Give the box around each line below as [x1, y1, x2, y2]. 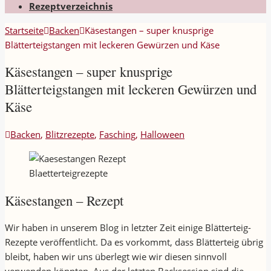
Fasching [99, 128, 135, 141]
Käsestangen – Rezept [5, 191, 123, 209]
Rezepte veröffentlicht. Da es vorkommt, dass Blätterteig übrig [5, 236, 263, 249]
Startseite [5, 24, 44, 36]
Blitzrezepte [45, 128, 94, 141]
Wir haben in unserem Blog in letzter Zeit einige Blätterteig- [5, 221, 251, 234]
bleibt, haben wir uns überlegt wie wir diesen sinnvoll [5, 250, 227, 263]
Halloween [140, 128, 184, 141]
